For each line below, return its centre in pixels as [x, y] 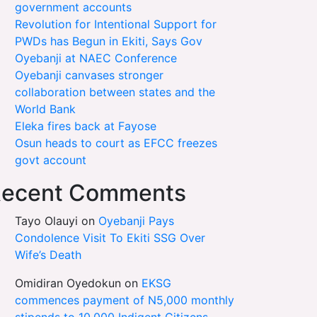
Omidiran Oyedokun [68, 283]
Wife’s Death [48, 254]
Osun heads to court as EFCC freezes [116, 143]
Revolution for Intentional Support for [116, 24]
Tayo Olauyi [46, 220]
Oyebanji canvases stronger [89, 75]
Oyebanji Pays [136, 220]
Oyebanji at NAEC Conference [96, 58]
